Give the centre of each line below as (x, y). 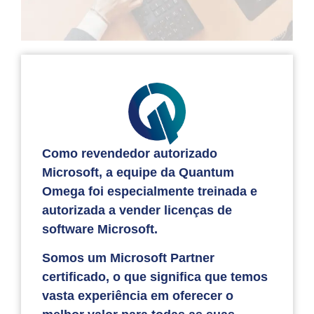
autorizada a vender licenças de (137, 210)
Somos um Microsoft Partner (128, 258)
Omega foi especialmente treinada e (150, 191)
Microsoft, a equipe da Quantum (138, 172)
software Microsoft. (100, 229)
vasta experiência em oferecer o (138, 296)
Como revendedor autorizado (130, 153)
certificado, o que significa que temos (155, 277)
